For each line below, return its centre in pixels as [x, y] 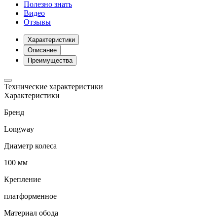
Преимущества [50, 61]
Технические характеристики [54, 87]
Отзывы [37, 22]
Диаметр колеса [30, 146]
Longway [19, 129]
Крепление [22, 180]
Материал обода [31, 213]
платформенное [30, 196]
